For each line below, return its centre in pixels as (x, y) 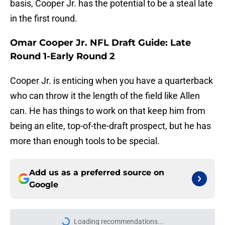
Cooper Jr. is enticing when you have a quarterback (111, 81)
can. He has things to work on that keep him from (108, 111)
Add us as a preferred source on (97, 173)
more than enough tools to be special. (85, 141)
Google (44, 185)
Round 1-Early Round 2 (63, 57)
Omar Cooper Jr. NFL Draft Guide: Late (100, 43)
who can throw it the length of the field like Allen (105, 96)
